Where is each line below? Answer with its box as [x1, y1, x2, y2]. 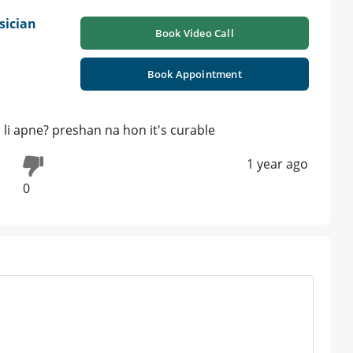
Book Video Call [154, 25, 234, 40]
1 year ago [247, 154, 308, 173]
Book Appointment [147, 66, 242, 81]
